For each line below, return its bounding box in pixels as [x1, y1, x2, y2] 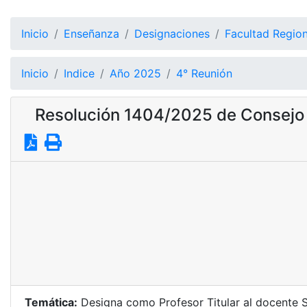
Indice [64, 66, 95, 80]
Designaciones [134, 27, 210, 40]
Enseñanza [64, 27, 119, 40]
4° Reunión [176, 66, 232, 80]
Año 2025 [110, 66, 161, 80]
